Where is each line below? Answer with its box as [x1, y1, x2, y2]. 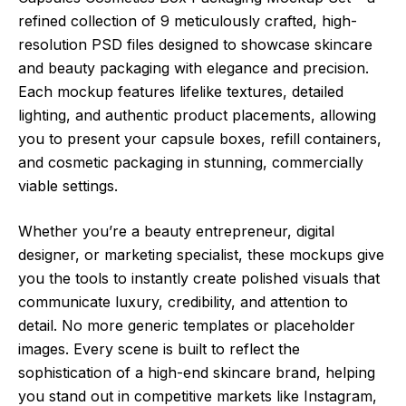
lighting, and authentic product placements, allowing [18, 105, 376, 124]
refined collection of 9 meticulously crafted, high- [18, 11, 357, 30]
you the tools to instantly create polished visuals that [18, 268, 380, 287]
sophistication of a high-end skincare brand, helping [18, 362, 375, 382]
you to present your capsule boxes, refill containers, [18, 129, 382, 148]
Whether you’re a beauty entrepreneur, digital [18, 221, 334, 240]
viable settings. [18, 176, 118, 195]
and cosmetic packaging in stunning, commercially [18, 152, 363, 171]
